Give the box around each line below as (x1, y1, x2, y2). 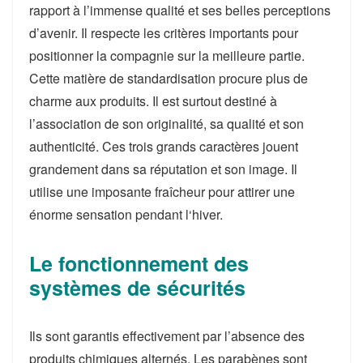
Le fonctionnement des (29, 249, 249, 279)
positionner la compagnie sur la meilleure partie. (29, 46, 305, 66)
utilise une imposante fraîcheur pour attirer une (29, 182, 295, 202)
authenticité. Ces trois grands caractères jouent (29, 137, 298, 156)
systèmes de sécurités (29, 273, 246, 303)
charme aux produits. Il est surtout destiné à (29, 92, 277, 111)
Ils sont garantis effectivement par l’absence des (29, 327, 305, 346)
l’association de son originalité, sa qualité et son (29, 114, 304, 134)
